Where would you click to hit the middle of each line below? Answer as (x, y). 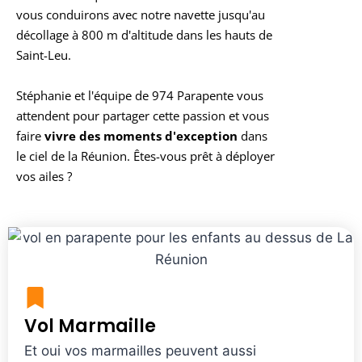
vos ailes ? (44, 176)
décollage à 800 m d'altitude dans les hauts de (144, 34)
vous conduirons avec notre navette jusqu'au (141, 14)
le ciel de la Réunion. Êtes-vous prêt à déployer (145, 156)
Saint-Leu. (44, 55)
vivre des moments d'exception (141, 135)
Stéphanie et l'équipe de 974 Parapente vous (140, 95)
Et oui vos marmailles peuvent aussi (140, 350)
